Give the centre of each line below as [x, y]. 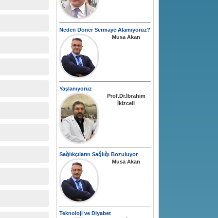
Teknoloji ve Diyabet [85, 213]
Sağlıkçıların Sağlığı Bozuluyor [99, 154]
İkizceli [126, 103]
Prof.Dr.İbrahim [126, 96]
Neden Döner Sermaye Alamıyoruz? [105, 30]
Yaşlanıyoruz [76, 89]
